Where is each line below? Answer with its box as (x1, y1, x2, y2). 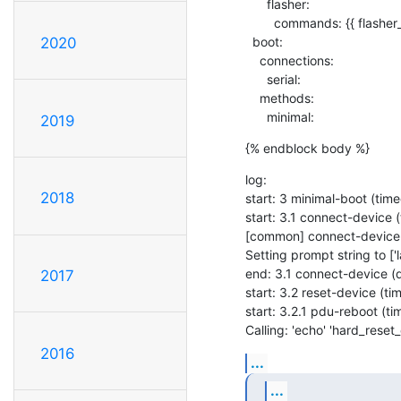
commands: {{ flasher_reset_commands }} (245, 14, 274, 30)
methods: (245, 90, 260, 106)
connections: (245, 52, 260, 68)
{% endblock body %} (245, 140, 370, 156)
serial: (245, 71, 267, 87)
